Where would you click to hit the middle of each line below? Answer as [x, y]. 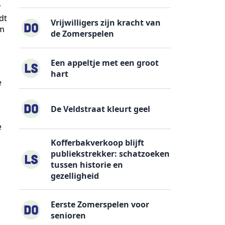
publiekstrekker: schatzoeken [110, 154]
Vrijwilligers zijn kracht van [106, 22]
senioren [69, 215]
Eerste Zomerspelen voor [100, 204]
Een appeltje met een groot [105, 63]
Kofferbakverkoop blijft [98, 143]
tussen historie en [87, 165]
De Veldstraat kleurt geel [101, 109]
